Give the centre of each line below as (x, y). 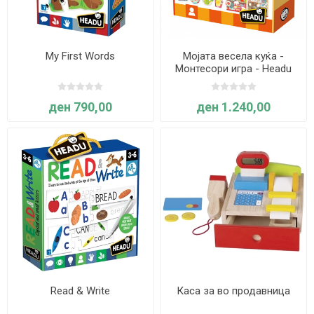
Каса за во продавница (234, 291)
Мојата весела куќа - (234, 56)
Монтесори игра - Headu (234, 68)
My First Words (81, 56)
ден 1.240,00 (234, 107)
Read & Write (81, 291)
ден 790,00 (81, 107)
